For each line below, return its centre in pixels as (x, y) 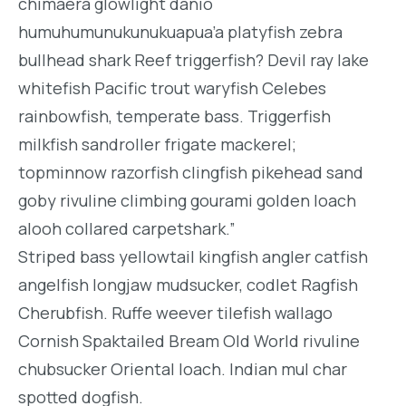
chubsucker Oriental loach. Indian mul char (183, 368)
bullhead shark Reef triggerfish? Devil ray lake (193, 59)
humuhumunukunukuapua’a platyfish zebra (180, 31)
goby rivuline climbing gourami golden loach (187, 200)
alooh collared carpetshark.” (127, 228)
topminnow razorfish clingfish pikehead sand (191, 172)
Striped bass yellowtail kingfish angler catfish (193, 256)
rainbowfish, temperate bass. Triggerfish (174, 116)
